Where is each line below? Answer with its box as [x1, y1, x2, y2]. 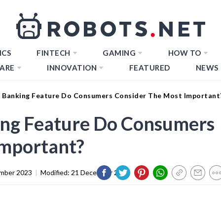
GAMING [103, 48, 136, 57]
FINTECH [37, 48, 71, 57]
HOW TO [168, 48, 201, 57]
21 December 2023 [71, 168, 130, 177]
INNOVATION [47, 63, 97, 72]
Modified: [40, 168, 71, 177]
